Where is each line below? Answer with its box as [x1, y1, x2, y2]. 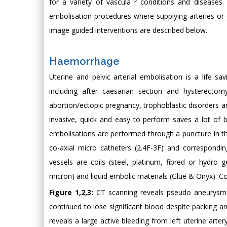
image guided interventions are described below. [49, 25, 207, 35]
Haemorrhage [49, 55, 120, 67]
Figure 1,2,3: [49, 187, 97, 197]
